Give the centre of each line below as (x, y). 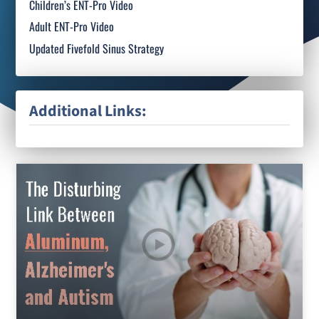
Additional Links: (88, 111)
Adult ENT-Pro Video (72, 27)
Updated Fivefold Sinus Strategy (97, 48)
